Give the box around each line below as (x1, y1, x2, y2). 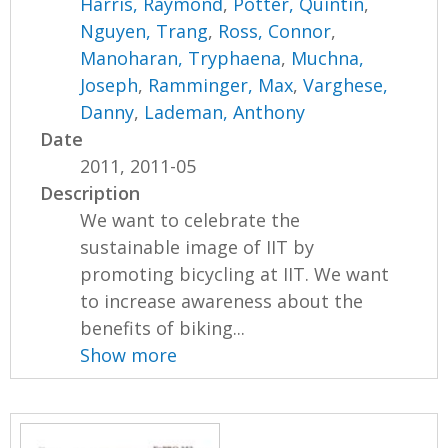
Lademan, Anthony (144, 100, 306, 124)
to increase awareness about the (80, 289, 364, 313)
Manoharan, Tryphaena (80, 46, 282, 70)
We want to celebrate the (80, 208, 301, 232)
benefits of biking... (80, 316, 246, 340)
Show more (80, 343, 178, 367)
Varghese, (303, 73, 389, 97)
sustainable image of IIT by (80, 235, 315, 259)
